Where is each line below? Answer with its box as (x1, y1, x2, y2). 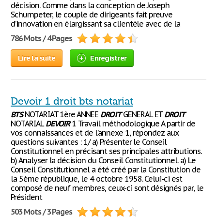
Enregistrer (90, 53, 126, 62)
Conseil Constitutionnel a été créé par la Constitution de (11, 165, 201, 174)
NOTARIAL (11, 119, 46, 128)
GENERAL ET (121, 109, 165, 119)
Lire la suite (18, 53, 56, 62)
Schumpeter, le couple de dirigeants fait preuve (11, 10, 173, 19)
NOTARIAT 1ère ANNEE (22, 109, 101, 119)
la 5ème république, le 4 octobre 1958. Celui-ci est (11, 174, 182, 184)
